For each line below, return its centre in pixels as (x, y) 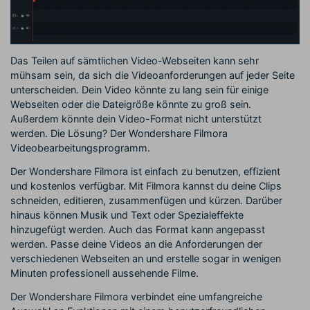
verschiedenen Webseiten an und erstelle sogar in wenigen (146, 258)
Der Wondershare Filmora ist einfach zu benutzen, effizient (145, 171)
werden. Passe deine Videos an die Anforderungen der (136, 244)
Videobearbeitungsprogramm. (80, 148)
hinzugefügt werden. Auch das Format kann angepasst (138, 229)
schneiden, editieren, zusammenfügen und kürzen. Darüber (146, 200)
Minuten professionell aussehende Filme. (104, 273)
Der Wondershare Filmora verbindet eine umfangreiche (136, 296)
